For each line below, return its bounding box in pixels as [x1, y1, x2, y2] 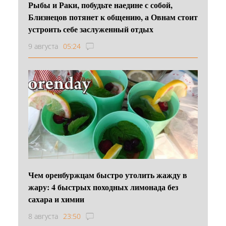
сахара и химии [28, 193, 84, 205]
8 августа [28, 211, 58, 221]
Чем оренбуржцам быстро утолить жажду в [28, 168, 187, 181]
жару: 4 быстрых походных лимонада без [28, 181, 178, 193]
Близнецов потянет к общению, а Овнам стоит [28, 11, 198, 23]
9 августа [28, 41, 58, 51]
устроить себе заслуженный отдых [28, 23, 153, 35]
